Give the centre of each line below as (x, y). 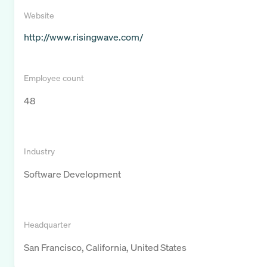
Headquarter (47, 225)
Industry (39, 151)
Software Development (72, 174)
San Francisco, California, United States (105, 248)
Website (39, 15)
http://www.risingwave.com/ (83, 37)
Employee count (54, 78)
